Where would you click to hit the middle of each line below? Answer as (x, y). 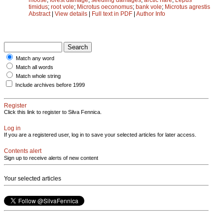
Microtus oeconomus (105, 7)
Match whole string (38, 76)
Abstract (39, 14)
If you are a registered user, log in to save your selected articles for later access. (100, 134)
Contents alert (23, 151)
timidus (38, 7)
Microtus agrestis (187, 7)
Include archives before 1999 (50, 85)
